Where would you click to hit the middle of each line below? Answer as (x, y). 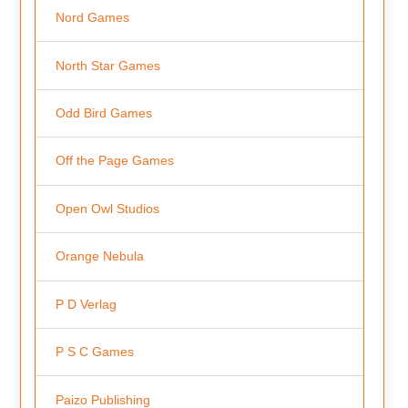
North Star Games (107, 65)
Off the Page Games (114, 161)
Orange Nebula (99, 256)
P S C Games (94, 352)
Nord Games (92, 18)
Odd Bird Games (103, 113)
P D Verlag (86, 304)
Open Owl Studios (107, 208)
